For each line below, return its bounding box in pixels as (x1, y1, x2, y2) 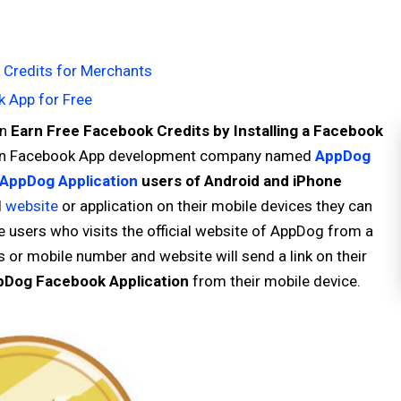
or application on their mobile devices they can (58, 197, 372, 215)
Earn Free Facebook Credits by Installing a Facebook (11, 122, 383, 140)
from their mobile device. (189, 272, 361, 290)
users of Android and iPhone (138, 172, 342, 190)
